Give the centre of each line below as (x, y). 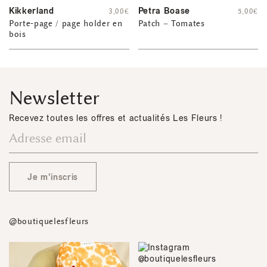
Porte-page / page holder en (66, 23)
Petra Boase (164, 11)
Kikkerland (32, 11)
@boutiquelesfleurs (49, 221)
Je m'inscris (53, 177)
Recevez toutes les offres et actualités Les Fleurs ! (116, 118)
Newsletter (54, 98)
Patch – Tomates (171, 23)
